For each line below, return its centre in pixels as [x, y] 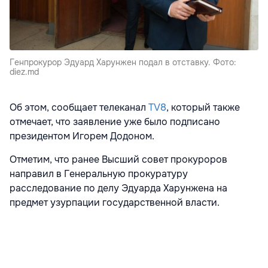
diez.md [24, 71]
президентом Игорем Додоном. [82, 136]
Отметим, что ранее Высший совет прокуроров [118, 159]
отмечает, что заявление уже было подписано [115, 121]
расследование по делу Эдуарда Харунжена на [118, 188]
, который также [203, 107]
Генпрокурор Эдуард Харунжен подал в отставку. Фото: [123, 62]
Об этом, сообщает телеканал [79, 107]
